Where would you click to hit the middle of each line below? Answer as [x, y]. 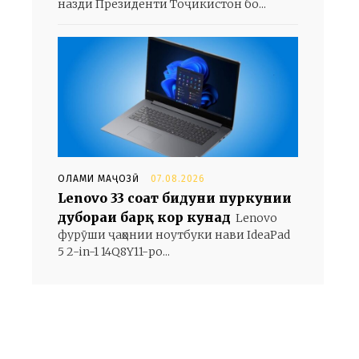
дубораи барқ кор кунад [144, 217]
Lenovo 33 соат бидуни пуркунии [175, 198]
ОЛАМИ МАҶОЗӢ [99, 179]
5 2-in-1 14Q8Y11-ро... [114, 252]
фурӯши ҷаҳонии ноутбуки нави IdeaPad [174, 235]
